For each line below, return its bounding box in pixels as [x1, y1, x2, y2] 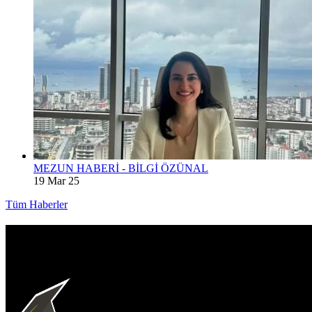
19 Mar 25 [33, 174, 79, 187]
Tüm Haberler [6, 198, 68, 210]
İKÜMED [6, 245, 76, 264]
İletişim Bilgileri [175, 278, 292, 297]
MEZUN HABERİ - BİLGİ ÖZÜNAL [33, 162, 208, 174]
